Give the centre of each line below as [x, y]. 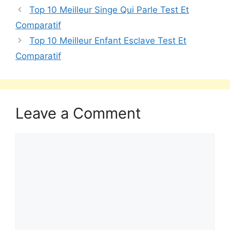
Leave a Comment [78, 113]
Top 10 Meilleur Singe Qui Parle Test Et [109, 10]
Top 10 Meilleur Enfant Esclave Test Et [108, 41]
